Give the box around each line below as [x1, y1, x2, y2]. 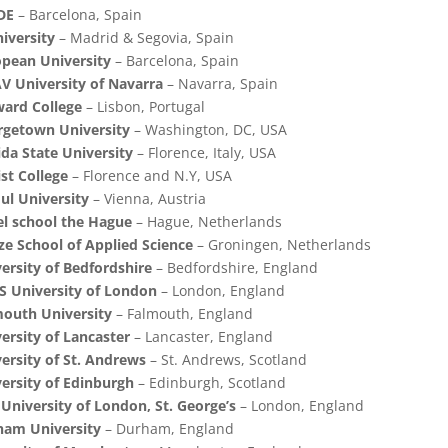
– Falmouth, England [111, 304, 253, 324]
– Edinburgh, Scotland [133, 373, 286, 393]
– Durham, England [100, 419, 234, 439]
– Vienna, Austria [88, 189, 206, 209]
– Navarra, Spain [162, 74, 278, 94]
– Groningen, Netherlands [192, 235, 371, 255]
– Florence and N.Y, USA [67, 166, 232, 186]
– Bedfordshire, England [151, 258, 318, 278]
